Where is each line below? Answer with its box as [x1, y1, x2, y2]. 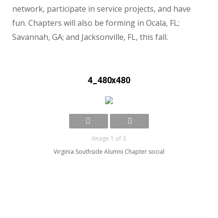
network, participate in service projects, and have [12, 3, 191, 15]
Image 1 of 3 [92, 134, 126, 143]
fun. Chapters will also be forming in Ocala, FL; [12, 18, 180, 29]
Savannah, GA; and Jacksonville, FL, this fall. [12, 32, 168, 43]
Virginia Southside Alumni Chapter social [54, 147, 164, 156]
